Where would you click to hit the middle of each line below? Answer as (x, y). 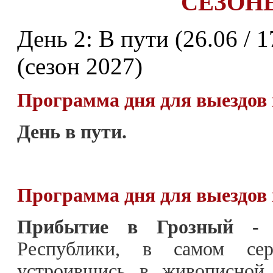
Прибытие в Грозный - (138, 227)
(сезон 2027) (80, 66)
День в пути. (72, 132)
